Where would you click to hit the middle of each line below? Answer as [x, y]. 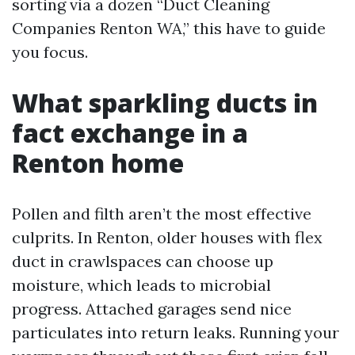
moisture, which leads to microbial [141, 285]
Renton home [98, 163]
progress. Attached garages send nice [152, 309]
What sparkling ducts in [165, 103]
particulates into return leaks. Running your [176, 332]
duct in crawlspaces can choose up [143, 261]
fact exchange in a [130, 133]
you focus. [50, 52]
